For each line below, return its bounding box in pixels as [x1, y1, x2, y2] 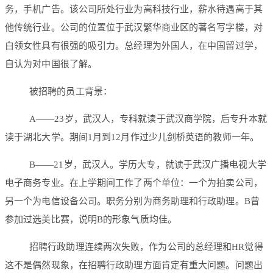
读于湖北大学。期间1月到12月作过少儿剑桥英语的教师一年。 [5, 132, 259, 143]
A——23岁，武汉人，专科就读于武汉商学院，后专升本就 [29, 114, 267, 124]
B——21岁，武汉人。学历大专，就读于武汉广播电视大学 [29, 160, 266, 170]
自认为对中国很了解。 [5, 59, 97, 69]
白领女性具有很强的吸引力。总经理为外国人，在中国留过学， [5, 41, 263, 51]
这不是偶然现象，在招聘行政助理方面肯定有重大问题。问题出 [5, 260, 263, 271]
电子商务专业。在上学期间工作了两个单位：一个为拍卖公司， [5, 178, 263, 188]
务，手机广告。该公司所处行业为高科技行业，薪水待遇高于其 [5, 4, 263, 15]
